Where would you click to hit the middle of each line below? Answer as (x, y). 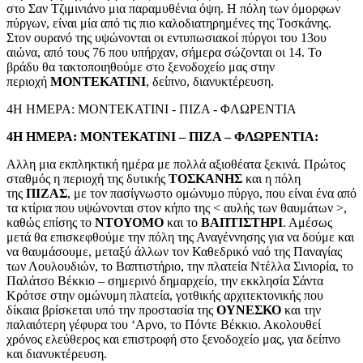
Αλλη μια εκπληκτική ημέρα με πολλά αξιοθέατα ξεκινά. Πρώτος (176, 164)
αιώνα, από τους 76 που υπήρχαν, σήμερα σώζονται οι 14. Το (164, 52)
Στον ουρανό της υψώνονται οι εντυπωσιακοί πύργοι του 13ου (167, 37)
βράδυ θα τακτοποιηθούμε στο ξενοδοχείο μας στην (141, 66)
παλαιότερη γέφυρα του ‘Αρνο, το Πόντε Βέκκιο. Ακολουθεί (164, 324)
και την (301, 310)
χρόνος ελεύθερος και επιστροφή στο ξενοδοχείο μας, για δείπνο (173, 339)
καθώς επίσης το (51, 222)
